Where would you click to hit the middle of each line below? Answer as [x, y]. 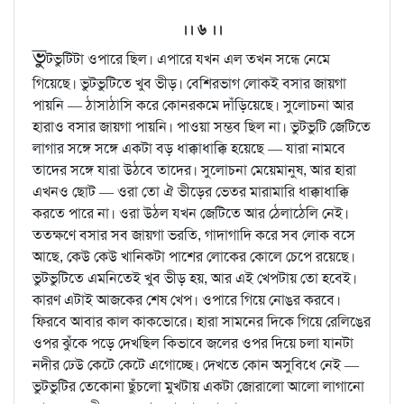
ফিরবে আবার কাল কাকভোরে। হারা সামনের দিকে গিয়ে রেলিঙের [202, 322]
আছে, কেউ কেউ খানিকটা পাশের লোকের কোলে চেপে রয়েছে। [194, 257]
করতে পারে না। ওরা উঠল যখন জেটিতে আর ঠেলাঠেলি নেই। [191, 214]
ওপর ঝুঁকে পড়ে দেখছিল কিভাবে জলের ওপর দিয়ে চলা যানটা [193, 344]
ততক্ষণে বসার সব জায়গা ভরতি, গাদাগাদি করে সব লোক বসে [194, 235]
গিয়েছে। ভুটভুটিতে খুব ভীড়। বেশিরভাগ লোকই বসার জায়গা [189, 84]
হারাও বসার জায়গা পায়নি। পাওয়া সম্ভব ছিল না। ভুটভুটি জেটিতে [202, 127]
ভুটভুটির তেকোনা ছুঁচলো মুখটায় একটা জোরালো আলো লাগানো [198, 387]
